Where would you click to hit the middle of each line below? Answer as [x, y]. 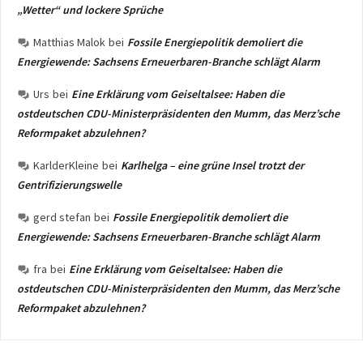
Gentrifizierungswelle [69, 185]
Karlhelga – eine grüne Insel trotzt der [212, 165]
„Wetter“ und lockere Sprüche [90, 10]
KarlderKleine [66, 165]
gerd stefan [62, 217]
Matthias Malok [69, 42]
